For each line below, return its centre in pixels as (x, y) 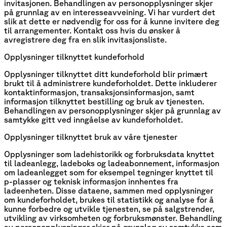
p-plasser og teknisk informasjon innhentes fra (91, 182)
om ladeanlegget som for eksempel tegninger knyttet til (109, 173)
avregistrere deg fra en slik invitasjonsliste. (85, 40)
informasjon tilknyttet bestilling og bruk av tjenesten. (104, 102)
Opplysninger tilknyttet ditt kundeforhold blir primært (106, 74)
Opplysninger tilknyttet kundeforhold (74, 57)
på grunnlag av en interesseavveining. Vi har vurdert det (110, 12)
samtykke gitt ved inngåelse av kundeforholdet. (93, 120)
